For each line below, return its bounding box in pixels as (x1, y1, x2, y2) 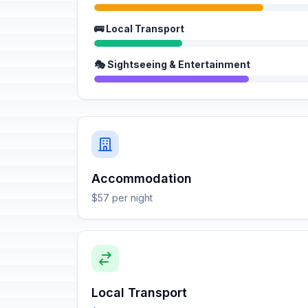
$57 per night (91, 192, 153, 203)
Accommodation (91, 171, 192, 186)
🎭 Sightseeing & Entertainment (94, 58, 250, 70)
